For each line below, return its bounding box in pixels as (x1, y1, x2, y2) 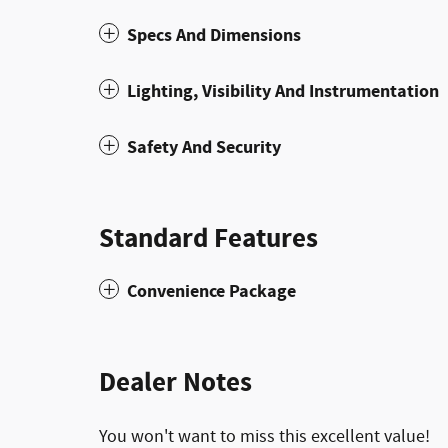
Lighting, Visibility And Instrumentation (127, 78, 439, 104)
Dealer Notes (99, 364, 252, 401)
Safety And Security (127, 134, 281, 160)
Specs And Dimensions (127, 22, 301, 48)
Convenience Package (127, 278, 296, 304)
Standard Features (99, 220, 318, 257)
